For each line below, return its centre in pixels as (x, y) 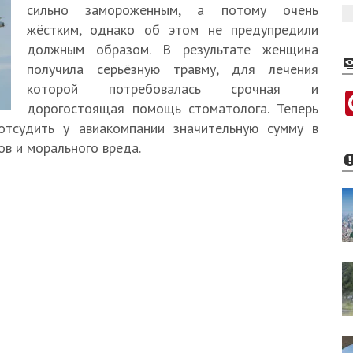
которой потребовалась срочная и (173, 89)
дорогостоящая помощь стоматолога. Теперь (173, 108)
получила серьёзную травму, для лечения (173, 69)
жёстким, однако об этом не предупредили (173, 30)
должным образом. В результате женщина (173, 49)
